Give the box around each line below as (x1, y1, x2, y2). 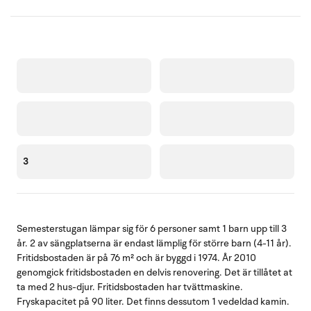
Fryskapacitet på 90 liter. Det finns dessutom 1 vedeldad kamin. (17, 294, 289, 308)
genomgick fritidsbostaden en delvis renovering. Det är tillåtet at (17, 265, 292, 279)
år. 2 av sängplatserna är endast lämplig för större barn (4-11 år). (17, 236, 292, 250)
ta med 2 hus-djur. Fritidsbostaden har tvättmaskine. (17, 280, 243, 294)
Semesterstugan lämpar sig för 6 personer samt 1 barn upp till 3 (17, 221, 287, 235)
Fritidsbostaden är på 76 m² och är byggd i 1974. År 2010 (17, 251, 256, 264)
